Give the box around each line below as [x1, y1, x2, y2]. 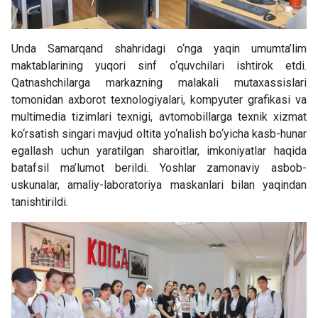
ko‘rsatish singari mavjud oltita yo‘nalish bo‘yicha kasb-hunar [11, 126, 307, 141]
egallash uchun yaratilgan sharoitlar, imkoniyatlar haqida [11, 143, 307, 158]
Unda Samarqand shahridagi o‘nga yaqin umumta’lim [11, 41, 307, 55]
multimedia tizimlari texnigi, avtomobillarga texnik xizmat [11, 109, 307, 124]
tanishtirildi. [11, 194, 68, 209]
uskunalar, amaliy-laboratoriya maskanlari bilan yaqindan [11, 177, 307, 192]
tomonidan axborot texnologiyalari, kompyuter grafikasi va [11, 92, 307, 106]
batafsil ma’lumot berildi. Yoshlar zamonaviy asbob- [11, 160, 307, 175]
